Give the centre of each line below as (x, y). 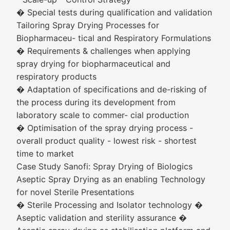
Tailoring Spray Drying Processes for (88, 25)
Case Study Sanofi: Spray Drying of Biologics (104, 166)
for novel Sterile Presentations (75, 192)
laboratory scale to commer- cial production (103, 115)
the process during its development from (96, 102)
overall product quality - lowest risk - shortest (107, 141)
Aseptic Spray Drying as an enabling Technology (111, 179)
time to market (45, 154)
